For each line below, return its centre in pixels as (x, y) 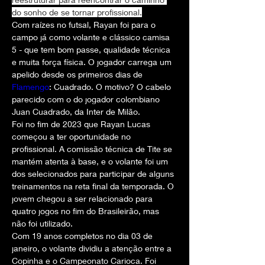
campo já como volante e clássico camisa (92, 37)
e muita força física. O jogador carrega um (93, 62)
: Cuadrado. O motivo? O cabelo (111, 87)
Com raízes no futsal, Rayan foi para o (85, 25)
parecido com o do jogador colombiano (87, 99)
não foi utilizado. (42, 223)
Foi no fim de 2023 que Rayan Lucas (82, 124)
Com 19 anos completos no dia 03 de (83, 236)
